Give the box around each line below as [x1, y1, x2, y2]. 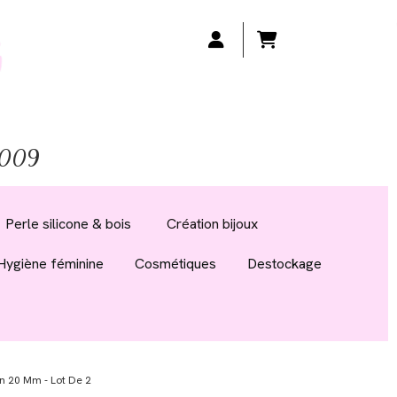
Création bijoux [167, 214, 258, 233]
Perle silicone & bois [5, 214, 131, 233]
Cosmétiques [134, 254, 216, 273]
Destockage [246, 254, 322, 273]
